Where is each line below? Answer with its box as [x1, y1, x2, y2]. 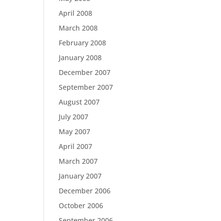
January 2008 [59, 53, 102, 62]
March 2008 [59, 23, 98, 33]
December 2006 [59, 186, 111, 195]
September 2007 [59, 82, 113, 92]
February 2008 [59, 38, 107, 47]
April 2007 [59, 142, 93, 151]
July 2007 [59, 112, 89, 121]
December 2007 [59, 68, 111, 77]
